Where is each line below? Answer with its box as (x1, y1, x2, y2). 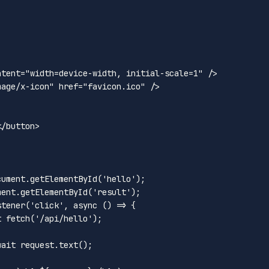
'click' (30, 199, 64, 211)
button (6, 120, 35, 131)
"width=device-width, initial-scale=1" (25, 67, 203, 79)
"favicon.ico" (83, 80, 145, 92)
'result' (92, 186, 131, 198)
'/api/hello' (35, 213, 92, 224)
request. (16, 239, 59, 250)
